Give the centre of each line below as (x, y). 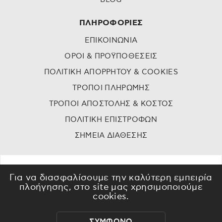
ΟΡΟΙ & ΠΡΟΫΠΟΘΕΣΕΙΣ (111, 56)
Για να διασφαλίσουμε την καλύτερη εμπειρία (111, 178)
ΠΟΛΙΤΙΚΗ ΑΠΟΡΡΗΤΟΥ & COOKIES (111, 72)
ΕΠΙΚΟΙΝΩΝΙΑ (111, 40)
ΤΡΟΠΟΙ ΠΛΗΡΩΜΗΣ (111, 88)
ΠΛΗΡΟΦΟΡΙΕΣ (111, 23)
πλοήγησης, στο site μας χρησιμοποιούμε (111, 187)
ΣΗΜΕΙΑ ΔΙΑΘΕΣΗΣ (111, 136)
